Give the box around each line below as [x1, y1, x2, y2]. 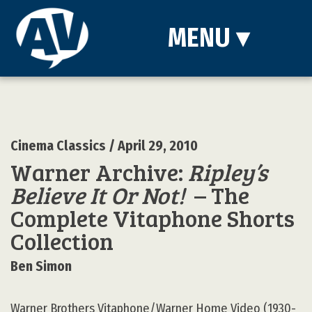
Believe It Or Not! [10, 179, 185, 210]
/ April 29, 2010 [106, 138, 198, 154]
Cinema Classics [10, 138, 106, 154]
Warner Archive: [10, 156, 188, 187]
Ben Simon [10, 258, 72, 274]
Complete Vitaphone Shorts [10, 202, 295, 233]
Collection [10, 225, 114, 256]
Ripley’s [188, 156, 267, 187]
